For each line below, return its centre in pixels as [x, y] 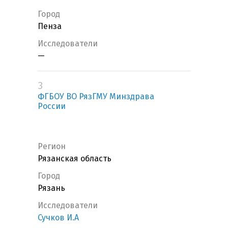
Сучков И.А [58, 218]
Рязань [51, 188]
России [52, 106]
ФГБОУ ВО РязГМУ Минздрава [96, 97]
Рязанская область [75, 159]
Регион [52, 147]
